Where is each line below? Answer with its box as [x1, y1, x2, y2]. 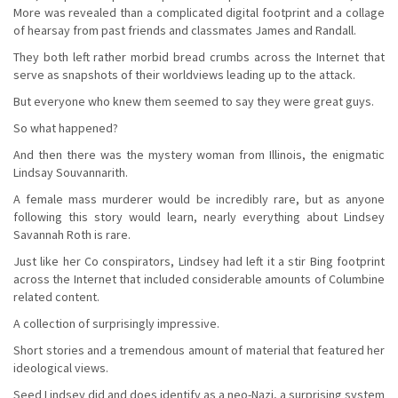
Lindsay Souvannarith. [13, 163, 128, 180]
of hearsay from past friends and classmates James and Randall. [13, 21, 356, 38]
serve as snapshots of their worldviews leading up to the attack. [13, 66, 355, 83]
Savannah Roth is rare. [13, 226, 131, 243]
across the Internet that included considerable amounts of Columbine [13, 270, 385, 287]
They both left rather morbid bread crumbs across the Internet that [13, 48, 385, 65]
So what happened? [13, 119, 118, 136]
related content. [13, 288, 99, 305]
